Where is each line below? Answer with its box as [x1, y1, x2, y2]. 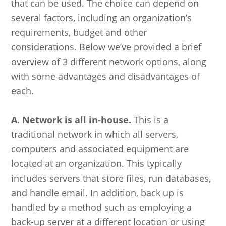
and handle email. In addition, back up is [11, 186, 184, 199]
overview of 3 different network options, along [11, 55, 207, 68]
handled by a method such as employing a [11, 201, 192, 213]
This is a [131, 113, 169, 126]
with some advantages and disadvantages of [11, 70, 200, 82]
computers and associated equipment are [11, 142, 189, 155]
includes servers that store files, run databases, [11, 172, 211, 184]
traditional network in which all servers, [11, 128, 179, 140]
